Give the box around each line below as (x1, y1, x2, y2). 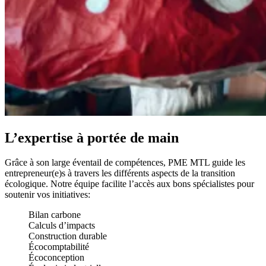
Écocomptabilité (28, 242, 89, 252)
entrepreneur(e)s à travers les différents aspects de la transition (5, 168, 235, 179)
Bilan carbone (28, 210, 81, 220)
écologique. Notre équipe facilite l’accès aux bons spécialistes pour (5, 179, 254, 189)
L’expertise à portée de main (5, 129, 179, 145)
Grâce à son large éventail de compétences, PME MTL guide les (5, 157, 245, 168)
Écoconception (28, 252, 84, 263)
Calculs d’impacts (28, 220, 95, 231)
